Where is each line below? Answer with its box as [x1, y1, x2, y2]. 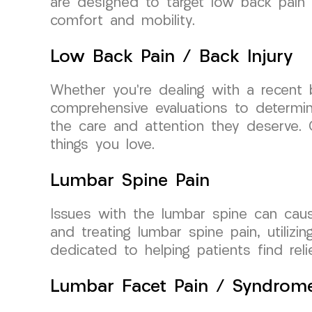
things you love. [50, 138, 155, 153]
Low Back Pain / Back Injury [50, 48, 293, 66]
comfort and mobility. [50, 14, 195, 29]
